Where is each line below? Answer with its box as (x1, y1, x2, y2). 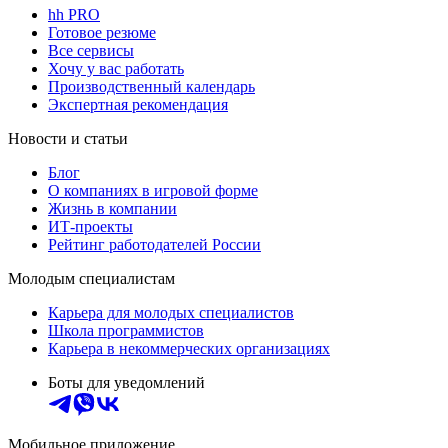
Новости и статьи (8, 130, 128, 148)
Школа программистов (48, 322, 204, 340)
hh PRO (48, 6, 100, 24)
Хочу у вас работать (48, 60, 184, 78)
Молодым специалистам (8, 270, 175, 288)
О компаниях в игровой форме (48, 182, 258, 200)
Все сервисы (48, 42, 134, 60)
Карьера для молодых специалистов (48, 304, 294, 322)
